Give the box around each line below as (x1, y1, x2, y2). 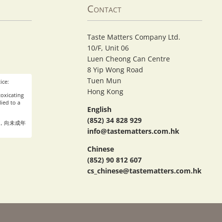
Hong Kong (87, 87, 123, 97)
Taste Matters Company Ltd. (87, 32, 180, 42)
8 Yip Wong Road (87, 65, 143, 75)
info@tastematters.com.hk (87, 126, 179, 136)
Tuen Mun (87, 76, 121, 86)
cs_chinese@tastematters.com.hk (87, 166, 202, 176)
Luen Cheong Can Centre (87, 54, 170, 64)
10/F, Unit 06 (87, 43, 129, 53)
